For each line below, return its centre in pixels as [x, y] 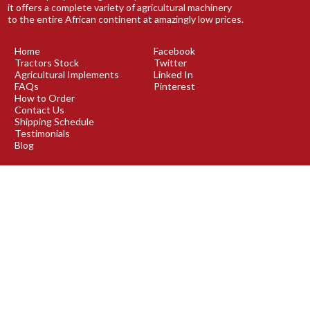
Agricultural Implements [67, 74]
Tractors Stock [47, 62]
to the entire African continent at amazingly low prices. [126, 19]
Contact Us [40, 109]
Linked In [174, 74]
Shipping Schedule [55, 121]
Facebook [175, 51]
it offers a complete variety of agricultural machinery [120, 8]
